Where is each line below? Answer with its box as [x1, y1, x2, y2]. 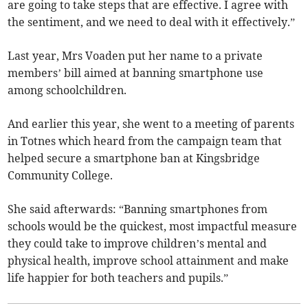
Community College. [8, 168, 113, 183]
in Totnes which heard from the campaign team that [8, 134, 283, 148]
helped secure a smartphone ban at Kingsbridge [8, 151, 261, 166]
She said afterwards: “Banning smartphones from [8, 202, 268, 217]
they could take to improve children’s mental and [8, 236, 267, 251]
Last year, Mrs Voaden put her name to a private [8, 49, 263, 63]
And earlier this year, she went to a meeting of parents [8, 117, 295, 131]
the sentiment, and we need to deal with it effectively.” [8, 15, 296, 30]
